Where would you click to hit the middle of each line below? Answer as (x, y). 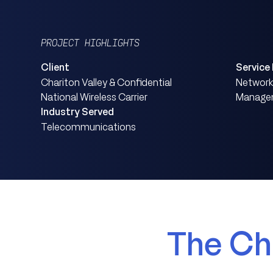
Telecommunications (89, 127)
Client (55, 67)
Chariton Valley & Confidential (107, 83)
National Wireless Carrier (94, 97)
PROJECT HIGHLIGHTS (90, 43)
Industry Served (78, 112)
